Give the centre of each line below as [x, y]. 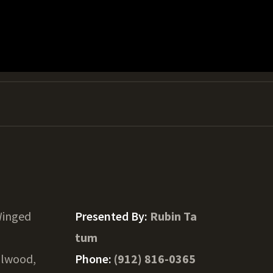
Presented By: [112, 216]
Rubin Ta [173, 216]
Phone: [94, 259]
